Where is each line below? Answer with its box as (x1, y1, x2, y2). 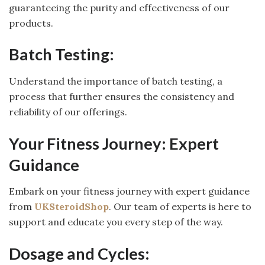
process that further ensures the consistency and (9, 90, 234, 102)
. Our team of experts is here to (109, 201, 251, 213)
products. (9, 17, 53, 29)
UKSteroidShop (34, 201, 109, 213)
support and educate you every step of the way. (9, 216, 223, 228)
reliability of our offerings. (9, 105, 127, 118)
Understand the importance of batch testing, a (9, 75, 222, 87)
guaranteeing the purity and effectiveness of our (9, 1, 230, 14)
